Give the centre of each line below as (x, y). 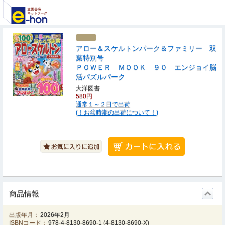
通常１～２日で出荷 (103, 104)
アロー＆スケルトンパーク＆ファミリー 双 (146, 48)
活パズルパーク (100, 77)
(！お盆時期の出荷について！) (117, 113)
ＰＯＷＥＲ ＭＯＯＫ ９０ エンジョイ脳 (146, 67)
